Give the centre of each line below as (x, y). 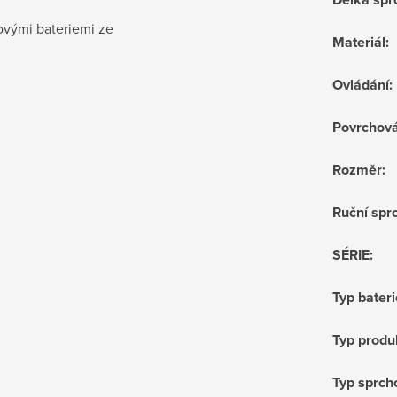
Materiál (359, 42)
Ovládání (361, 84)
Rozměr (357, 169)
